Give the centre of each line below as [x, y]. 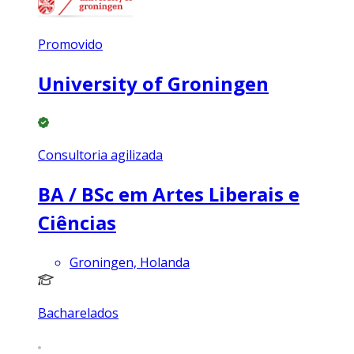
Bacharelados [78, 313]
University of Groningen [153, 83]
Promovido [70, 44]
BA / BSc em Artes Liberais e [169, 194]
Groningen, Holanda [130, 262]
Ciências [77, 222]
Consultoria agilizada [100, 154]
